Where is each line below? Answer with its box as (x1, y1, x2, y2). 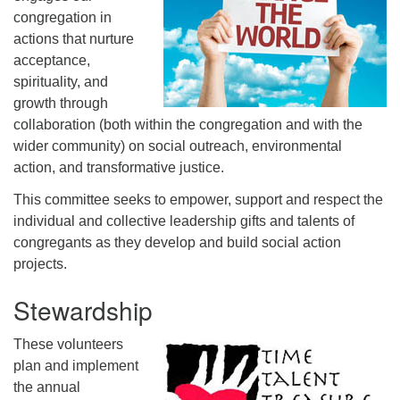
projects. (13, 255, 67, 271)
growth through (13, 95, 108, 111)
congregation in (13, 9, 112, 25)
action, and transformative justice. (13, 159, 224, 175)
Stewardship (13, 291, 153, 328)
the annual (13, 379, 80, 395)
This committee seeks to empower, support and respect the (13, 191, 383, 207)
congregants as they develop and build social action (13, 234, 341, 250)
